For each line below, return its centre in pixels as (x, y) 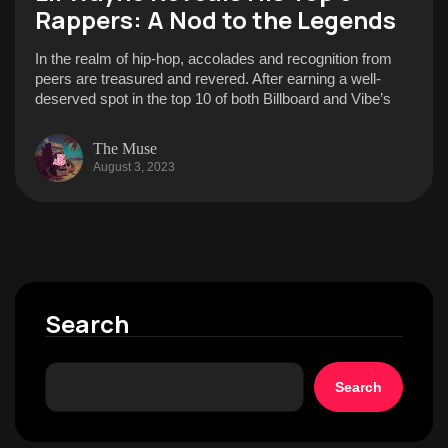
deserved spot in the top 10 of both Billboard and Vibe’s (213, 98)
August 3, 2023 (134, 166)
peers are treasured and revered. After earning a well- (208, 78)
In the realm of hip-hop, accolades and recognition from (213, 58)
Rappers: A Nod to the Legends (215, 19)
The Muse (125, 148)
